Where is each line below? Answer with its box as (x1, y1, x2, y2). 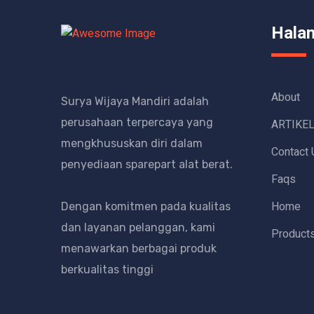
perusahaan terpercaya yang (61, 115, 213, 129)
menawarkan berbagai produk (61, 241, 217, 255)
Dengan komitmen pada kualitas (61, 199, 231, 213)
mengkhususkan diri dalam (61, 136, 203, 150)
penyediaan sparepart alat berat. (61, 157, 233, 171)
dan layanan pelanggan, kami (61, 220, 215, 234)
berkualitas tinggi (61, 262, 153, 276)
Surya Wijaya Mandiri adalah (61, 94, 209, 108)
